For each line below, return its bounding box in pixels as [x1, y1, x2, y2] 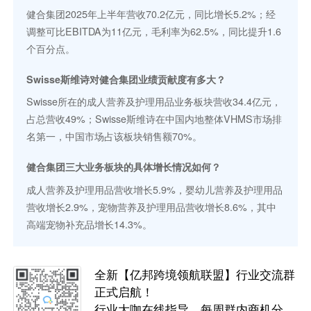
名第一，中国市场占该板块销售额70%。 [26, 129, 203, 144]
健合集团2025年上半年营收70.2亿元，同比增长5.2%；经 [26, 7, 276, 22]
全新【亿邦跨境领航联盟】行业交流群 [94, 266, 296, 283]
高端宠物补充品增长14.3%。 [26, 217, 153, 231]
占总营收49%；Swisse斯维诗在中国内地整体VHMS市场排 [26, 112, 283, 126]
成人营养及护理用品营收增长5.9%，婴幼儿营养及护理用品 [26, 182, 283, 196]
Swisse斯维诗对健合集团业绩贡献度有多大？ [26, 72, 226, 87]
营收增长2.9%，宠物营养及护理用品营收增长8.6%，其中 [26, 199, 277, 214]
